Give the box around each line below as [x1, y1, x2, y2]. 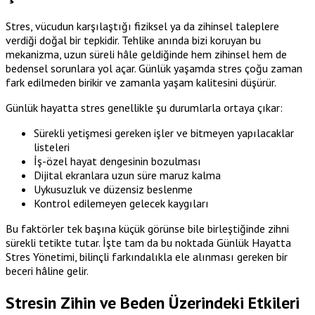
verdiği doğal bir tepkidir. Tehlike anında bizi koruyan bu [6, 32, 261, 47]
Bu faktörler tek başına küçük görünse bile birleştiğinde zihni [6, 221, 289, 236]
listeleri [34, 139, 70, 154]
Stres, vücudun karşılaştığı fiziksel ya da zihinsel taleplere [6, 18, 279, 33]
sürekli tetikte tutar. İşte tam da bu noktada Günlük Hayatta [6, 235, 291, 250]
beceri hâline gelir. [6, 263, 89, 278]
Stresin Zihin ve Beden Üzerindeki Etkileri [6, 291, 300, 314]
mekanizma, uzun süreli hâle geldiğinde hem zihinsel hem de [6, 46, 287, 61]
